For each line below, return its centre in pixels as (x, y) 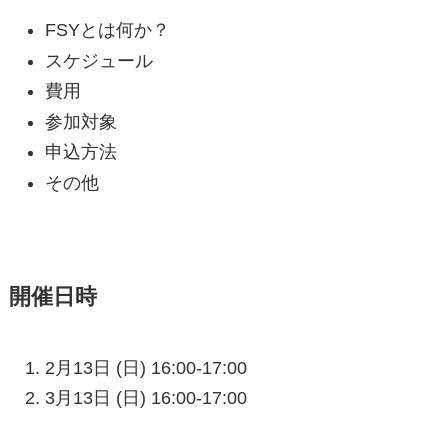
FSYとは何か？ (107, 30)
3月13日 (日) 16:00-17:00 (145, 398)
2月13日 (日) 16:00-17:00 (145, 367)
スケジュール (98, 60)
